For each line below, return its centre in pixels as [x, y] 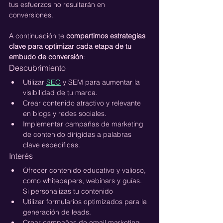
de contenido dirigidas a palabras [78, 134]
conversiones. [32, 15]
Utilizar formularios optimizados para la [86, 201]
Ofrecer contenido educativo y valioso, [85, 170]
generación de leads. [57, 212]
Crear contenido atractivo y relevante [83, 103]
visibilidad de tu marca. [60, 92]
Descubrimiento [37, 67]
